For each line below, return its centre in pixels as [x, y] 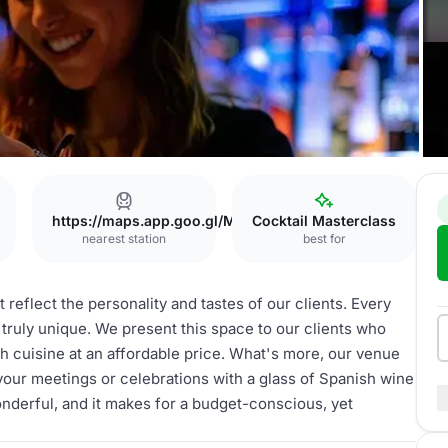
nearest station [124, 238]
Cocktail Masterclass [324, 220]
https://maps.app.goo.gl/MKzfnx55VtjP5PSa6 [209, 220]
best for [324, 238]
